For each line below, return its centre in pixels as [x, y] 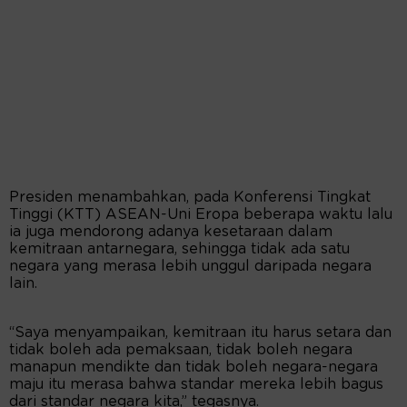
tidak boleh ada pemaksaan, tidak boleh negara [181, 350]
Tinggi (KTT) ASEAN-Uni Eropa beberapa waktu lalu [201, 215]
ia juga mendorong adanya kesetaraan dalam [171, 232]
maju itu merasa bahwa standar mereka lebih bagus [196, 385]
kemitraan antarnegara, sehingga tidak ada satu [179, 249]
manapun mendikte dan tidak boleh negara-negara [194, 367]
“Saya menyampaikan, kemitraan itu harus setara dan [200, 333]
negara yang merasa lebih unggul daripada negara [190, 267]
